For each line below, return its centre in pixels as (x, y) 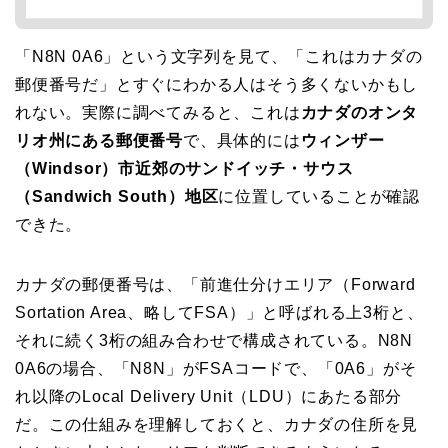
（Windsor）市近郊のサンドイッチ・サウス (184, 169)
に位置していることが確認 (319, 197)
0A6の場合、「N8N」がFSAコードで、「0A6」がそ (216, 369)
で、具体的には (242, 141)
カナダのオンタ (359, 113)
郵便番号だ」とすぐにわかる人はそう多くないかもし (217, 85)
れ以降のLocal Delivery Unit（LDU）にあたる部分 (209, 397)
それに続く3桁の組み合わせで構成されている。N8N (214, 341)
